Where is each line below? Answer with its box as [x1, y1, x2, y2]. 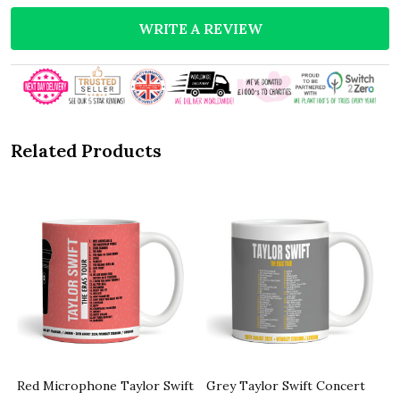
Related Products [11, 139, 162, 162]
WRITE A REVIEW [137, 19, 262, 37]
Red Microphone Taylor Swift [17, 378, 194, 395]
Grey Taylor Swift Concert [206, 378, 365, 395]
